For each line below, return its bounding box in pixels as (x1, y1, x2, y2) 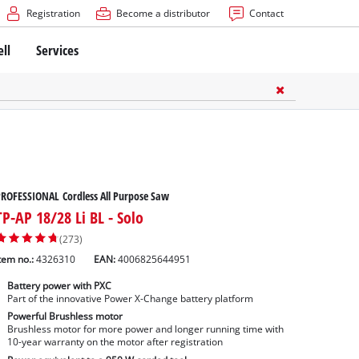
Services (36, 40, 79, 59)
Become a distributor (115, 7, 210, 19)
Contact (248, 7, 284, 19)
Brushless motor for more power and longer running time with (6, 323, 284, 336)
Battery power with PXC (6, 279, 111, 292)
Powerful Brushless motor (6, 310, 123, 323)
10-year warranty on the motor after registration (6, 336, 223, 349)
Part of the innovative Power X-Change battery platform (6, 292, 253, 305)
